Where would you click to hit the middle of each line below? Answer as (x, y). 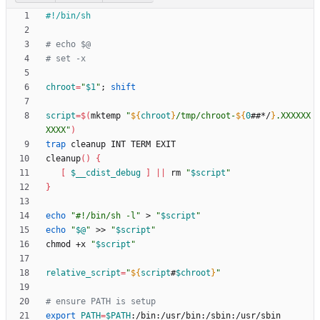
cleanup (63, 159)
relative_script (83, 273)
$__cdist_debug (106, 173)
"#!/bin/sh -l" (106, 216)
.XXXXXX (293, 116)
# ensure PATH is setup (101, 302)
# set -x (66, 59)
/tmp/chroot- (206, 116)
